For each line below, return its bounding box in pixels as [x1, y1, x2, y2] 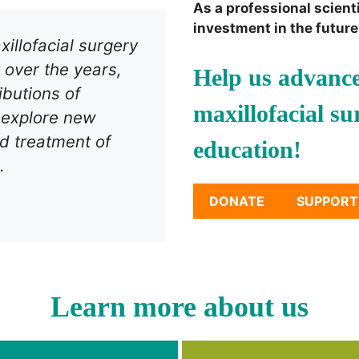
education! [193, 135, 301, 163]
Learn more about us [50, 291, 309, 324]
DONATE [209, 192, 264, 209]
